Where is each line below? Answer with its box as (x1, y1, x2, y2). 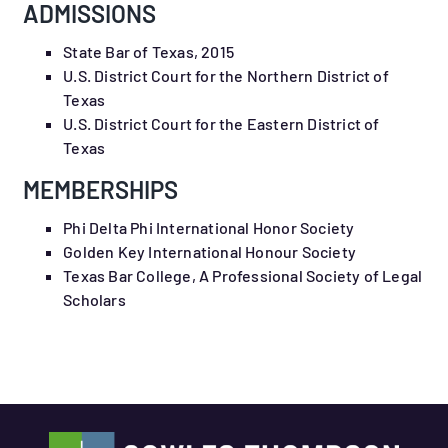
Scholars (63, 290, 126, 310)
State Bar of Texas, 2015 (63, 42, 235, 62)
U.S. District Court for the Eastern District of (63, 114, 380, 134)
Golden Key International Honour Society (63, 242, 357, 262)
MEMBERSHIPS (23, 175, 179, 205)
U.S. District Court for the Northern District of (63, 66, 389, 86)
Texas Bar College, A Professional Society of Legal (63, 266, 423, 286)
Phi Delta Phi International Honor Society (63, 218, 355, 238)
